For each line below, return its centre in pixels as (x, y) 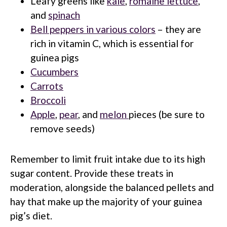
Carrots (47, 86)
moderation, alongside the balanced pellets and (112, 187)
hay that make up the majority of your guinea (106, 201)
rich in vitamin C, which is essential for (112, 43)
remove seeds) (63, 128)
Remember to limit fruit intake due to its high (108, 159)
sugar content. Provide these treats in (92, 173)
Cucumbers (54, 71)
